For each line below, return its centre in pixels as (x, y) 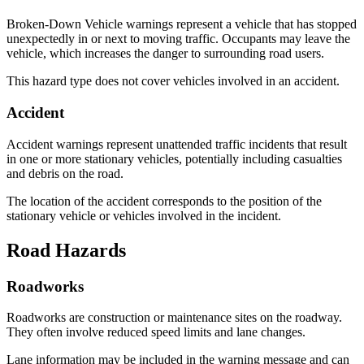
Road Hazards (66, 250)
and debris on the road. (65, 173)
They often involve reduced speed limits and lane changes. (156, 332)
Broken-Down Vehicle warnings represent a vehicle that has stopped (182, 24)
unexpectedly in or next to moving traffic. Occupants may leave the (178, 39)
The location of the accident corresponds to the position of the (164, 201)
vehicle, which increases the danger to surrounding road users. (165, 54)
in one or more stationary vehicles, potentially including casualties (174, 158)
